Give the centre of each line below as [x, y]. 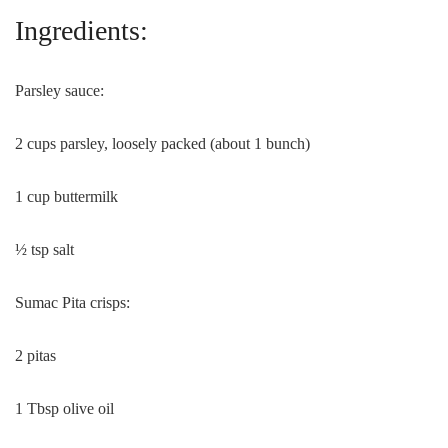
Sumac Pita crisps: [72, 302]
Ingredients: [81, 30]
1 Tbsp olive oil [64, 408]
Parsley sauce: [59, 90]
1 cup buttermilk [66, 196]
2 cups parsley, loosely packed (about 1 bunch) [162, 143]
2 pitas [35, 355]
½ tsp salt [44, 249]
